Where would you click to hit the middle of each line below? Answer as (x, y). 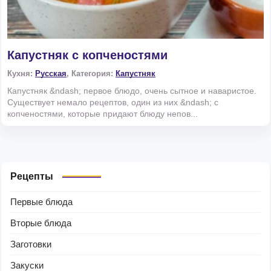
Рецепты (32, 177)
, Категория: (91, 74)
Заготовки (31, 244)
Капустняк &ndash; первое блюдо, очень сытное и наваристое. (132, 91)
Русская (51, 74)
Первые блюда (41, 202)
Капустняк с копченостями (87, 55)
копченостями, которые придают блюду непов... (103, 114)
